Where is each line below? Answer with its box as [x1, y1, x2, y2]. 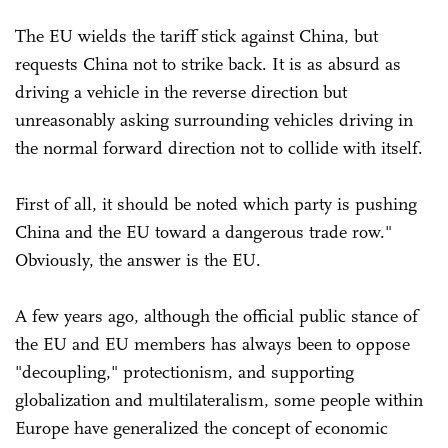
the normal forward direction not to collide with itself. [15, 136, 423, 159]
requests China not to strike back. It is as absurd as [15, 52, 401, 75]
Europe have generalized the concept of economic [15, 416, 388, 439]
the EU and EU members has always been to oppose [15, 332, 410, 355]
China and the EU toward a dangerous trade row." [15, 220, 392, 243]
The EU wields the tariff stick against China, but [15, 24, 378, 47]
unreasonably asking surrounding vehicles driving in [15, 108, 413, 131]
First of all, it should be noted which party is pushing [15, 192, 417, 215]
